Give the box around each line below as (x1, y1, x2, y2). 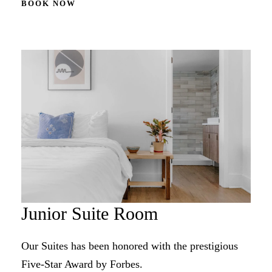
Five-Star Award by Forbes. (21, 258, 143, 271)
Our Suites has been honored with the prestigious (21, 240, 238, 253)
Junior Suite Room (21, 203, 158, 224)
